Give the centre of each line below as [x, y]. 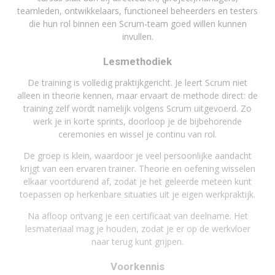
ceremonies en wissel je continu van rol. [137, 134]
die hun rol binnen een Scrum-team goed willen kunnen [137, 23]
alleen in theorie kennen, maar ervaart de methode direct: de [137, 96]
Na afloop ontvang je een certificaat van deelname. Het [137, 216]
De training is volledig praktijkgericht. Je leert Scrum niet [137, 83]
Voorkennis [137, 267]
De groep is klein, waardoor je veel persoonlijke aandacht [137, 156]
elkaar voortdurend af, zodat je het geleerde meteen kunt [137, 182]
